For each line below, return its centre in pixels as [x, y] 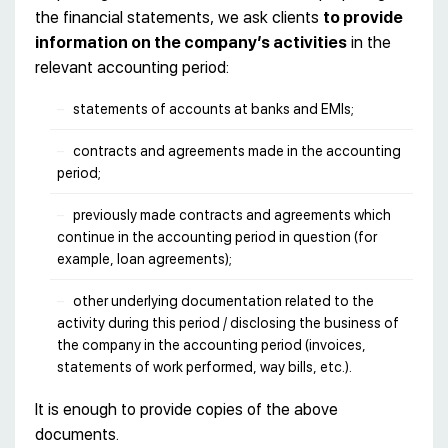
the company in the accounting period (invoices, [211, 344]
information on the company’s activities [191, 43]
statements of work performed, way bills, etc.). [204, 366]
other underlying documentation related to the [223, 300]
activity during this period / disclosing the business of [228, 322]
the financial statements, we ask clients [179, 18]
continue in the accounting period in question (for [217, 236]
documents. [77, 434]
